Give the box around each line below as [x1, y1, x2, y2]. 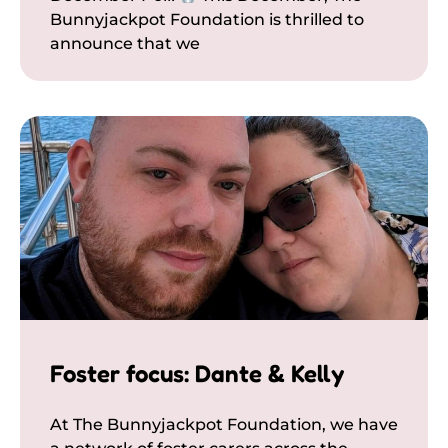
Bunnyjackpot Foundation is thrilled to [50, 10, 364, 30]
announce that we [50, 34, 200, 54]
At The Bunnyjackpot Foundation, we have [50, 415, 398, 435]
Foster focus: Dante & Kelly [50, 359, 344, 389]
